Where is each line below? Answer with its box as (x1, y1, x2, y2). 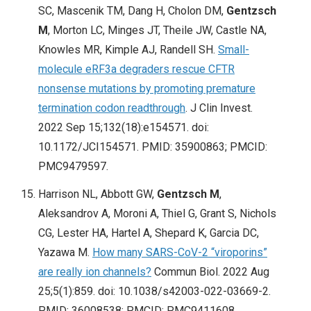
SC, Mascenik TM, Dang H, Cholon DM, (38, 4, 226, 18)
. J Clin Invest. (185, 101, 253, 115)
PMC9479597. (38, 160, 108, 174)
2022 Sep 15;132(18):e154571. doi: (38, 121, 209, 135)
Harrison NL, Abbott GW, (38, 187, 157, 201)
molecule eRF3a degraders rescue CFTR (38, 62, 235, 76)
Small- (218, 43, 249, 57)
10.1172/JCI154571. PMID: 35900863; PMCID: (38, 140, 267, 154)
